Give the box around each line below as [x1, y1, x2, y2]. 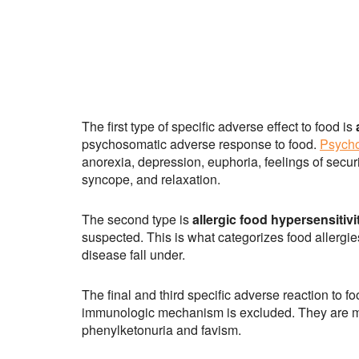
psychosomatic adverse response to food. [82, 135, 320, 154]
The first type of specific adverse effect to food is [82, 117, 353, 136]
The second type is [82, 210, 192, 229]
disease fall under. [82, 245, 185, 264]
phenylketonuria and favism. [82, 321, 241, 340]
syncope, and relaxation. [82, 170, 220, 189]
